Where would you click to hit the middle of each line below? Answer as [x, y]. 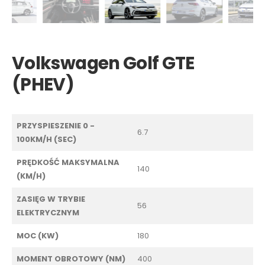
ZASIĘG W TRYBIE [51, 199]
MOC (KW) [38, 235]
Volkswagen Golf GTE [103, 63]
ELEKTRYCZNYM [48, 212]
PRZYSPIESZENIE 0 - [56, 125]
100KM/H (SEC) [46, 139]
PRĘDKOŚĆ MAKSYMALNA [68, 162]
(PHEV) [43, 84]
